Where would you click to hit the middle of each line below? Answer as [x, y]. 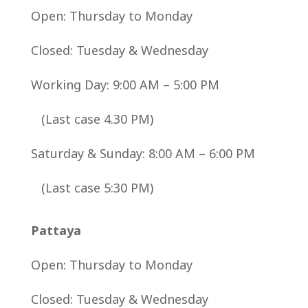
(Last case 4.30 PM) [92, 120]
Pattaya [56, 231]
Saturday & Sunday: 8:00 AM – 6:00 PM [143, 154]
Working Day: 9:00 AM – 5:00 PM [125, 85]
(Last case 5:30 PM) [92, 188]
